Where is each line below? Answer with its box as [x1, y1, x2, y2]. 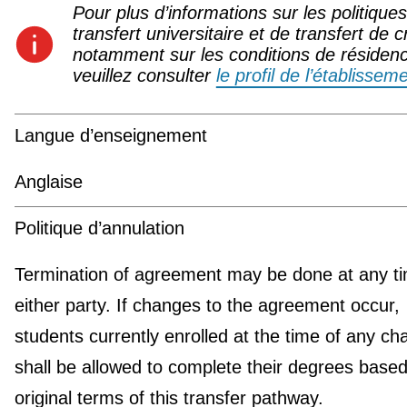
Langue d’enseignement [14, 124, 207, 145]
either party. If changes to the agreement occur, [14, 294, 400, 315]
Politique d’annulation [14, 217, 184, 238]
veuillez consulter [72, 65, 216, 85]
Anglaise [14, 171, 83, 192]
